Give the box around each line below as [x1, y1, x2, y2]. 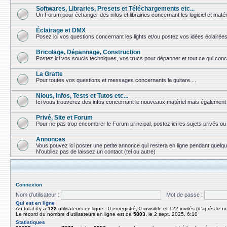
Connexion [16, 182, 42, 187]
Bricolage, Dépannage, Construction [36, 49, 140, 55]
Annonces [36, 136, 65, 142]
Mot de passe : [166, 191, 203, 198]
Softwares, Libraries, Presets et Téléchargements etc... [36, 5, 195, 12]
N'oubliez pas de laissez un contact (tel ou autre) [36, 148, 156, 155]
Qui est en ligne [16, 200, 55, 206]
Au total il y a [16, 206, 48, 211]
